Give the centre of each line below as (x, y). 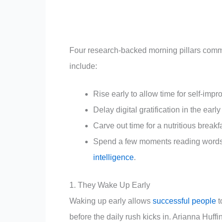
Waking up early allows (111, 201)
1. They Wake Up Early (110, 185)
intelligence (113, 157)
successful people (184, 201)
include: (83, 66)
